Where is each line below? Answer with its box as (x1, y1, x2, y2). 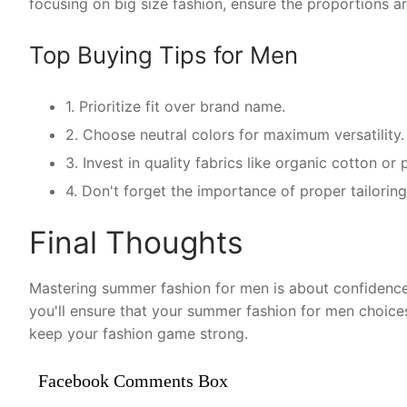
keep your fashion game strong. (29, 324, 248, 343)
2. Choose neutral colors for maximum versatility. (65, 124, 404, 144)
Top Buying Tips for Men (29, 40, 298, 69)
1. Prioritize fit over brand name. (65, 96, 285, 115)
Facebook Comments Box (38, 370, 228, 391)
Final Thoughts (29, 223, 243, 261)
